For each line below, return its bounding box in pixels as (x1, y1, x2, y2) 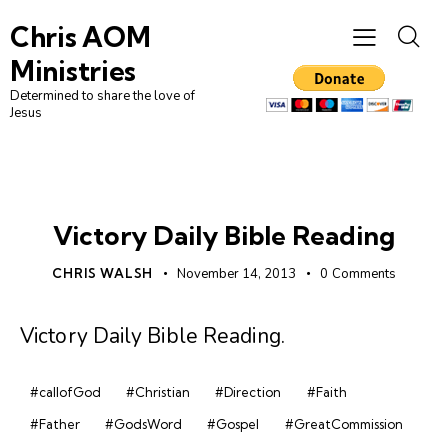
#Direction (215, 384, 282, 401)
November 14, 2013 (177, 265, 297, 284)
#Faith (306, 384, 347, 401)
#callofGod (30, 384, 101, 401)
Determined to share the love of (10, 87, 195, 106)
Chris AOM (10, 20, 151, 55)
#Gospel (207, 415, 260, 432)
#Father (30, 415, 80, 432)
